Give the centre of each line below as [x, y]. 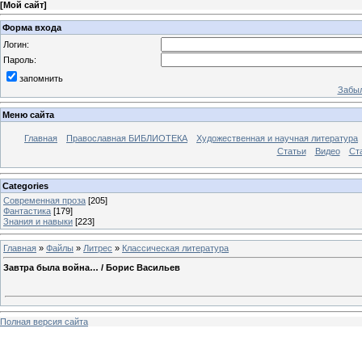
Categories [25, 185]
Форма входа [32, 27]
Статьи [291, 152]
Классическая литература [175, 248]
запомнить [41, 78]
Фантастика [27, 210]
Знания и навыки [38, 221]
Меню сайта [28, 115]
